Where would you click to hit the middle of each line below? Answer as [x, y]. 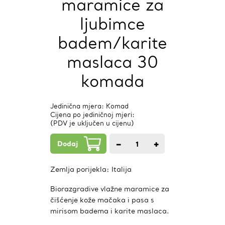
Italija [122, 169]
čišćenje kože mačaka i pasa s [102, 200]
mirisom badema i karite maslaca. [110, 211]
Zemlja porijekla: [81, 169]
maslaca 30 [113, 62]
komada [113, 81]
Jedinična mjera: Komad [89, 106]
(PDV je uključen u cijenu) [92, 123]
